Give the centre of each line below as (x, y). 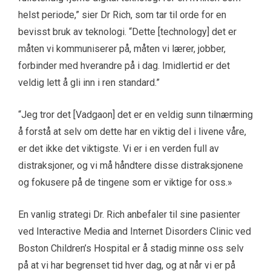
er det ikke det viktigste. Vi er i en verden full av (119, 149)
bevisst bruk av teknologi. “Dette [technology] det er (127, 32)
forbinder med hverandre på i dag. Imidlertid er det (124, 66)
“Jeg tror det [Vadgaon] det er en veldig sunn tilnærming (135, 115)
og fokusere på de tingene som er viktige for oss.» (125, 183)
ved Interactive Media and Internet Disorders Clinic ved (135, 232)
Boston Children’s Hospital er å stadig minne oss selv (131, 249)
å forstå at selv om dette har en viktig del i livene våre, (132, 132)
